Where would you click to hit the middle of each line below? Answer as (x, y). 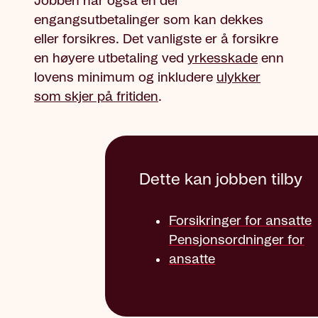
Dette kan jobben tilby (221, 179)
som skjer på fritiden (96, 97)
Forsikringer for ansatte (240, 221)
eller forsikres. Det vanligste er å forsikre (156, 39)
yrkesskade (223, 59)
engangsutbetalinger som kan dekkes (149, 20)
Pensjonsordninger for (237, 240)
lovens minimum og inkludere (125, 78)
